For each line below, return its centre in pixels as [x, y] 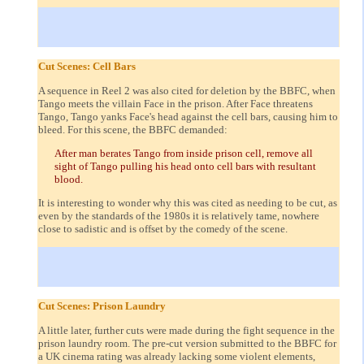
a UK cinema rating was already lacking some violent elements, [177, 356]
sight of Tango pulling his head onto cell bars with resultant [185, 166]
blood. [69, 179]
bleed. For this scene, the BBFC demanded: [133, 129]
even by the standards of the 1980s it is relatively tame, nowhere [179, 216]
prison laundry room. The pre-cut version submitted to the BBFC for [187, 343]
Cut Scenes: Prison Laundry [102, 306]
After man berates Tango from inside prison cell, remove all [184, 153]
